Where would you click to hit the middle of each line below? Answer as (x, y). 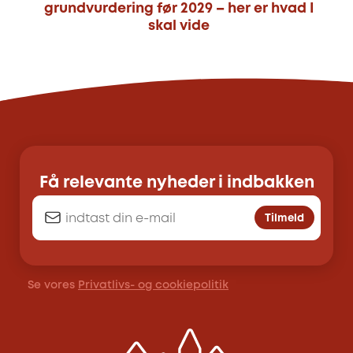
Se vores (53, 285)
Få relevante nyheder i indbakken (176, 184)
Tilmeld (285, 219)
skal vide (178, 26)
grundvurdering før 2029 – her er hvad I (178, 9)
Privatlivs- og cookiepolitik (153, 285)
